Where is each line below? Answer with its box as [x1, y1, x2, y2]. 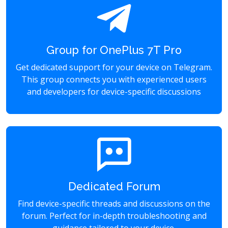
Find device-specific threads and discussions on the [18, 198, 210, 209]
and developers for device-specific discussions [27, 86, 201, 97]
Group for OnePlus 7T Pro [46, 44, 182, 56]
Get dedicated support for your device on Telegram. [16, 62, 212, 73]
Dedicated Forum [68, 180, 160, 193]
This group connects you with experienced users [21, 74, 207, 85]
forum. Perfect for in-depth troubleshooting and [21, 210, 207, 221]
